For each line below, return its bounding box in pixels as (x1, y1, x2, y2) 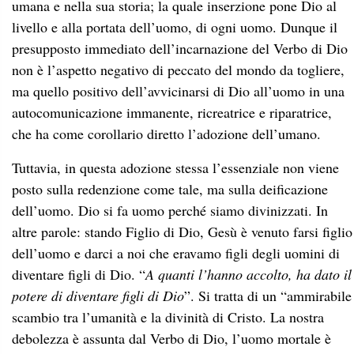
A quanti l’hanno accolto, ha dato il (145, 264, 352, 284)
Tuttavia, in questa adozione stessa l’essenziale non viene (12, 157, 339, 177)
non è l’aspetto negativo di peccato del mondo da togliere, (12, 59, 345, 79)
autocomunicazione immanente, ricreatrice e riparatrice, (12, 102, 332, 122)
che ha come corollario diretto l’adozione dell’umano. (12, 123, 321, 143)
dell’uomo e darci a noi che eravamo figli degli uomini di (12, 243, 340, 262)
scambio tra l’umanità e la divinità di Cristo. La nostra (12, 307, 324, 326)
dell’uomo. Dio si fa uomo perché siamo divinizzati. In (12, 200, 328, 220)
